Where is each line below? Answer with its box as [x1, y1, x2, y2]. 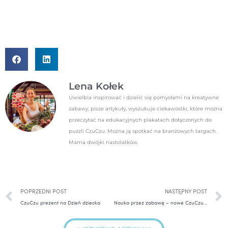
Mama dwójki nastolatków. [69, 139, 138, 146]
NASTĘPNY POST [165, 187, 207, 195]
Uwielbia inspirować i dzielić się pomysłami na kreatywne [69, 94, 219, 101]
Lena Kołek [69, 80, 124, 93]
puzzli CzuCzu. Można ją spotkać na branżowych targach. [69, 128, 217, 135]
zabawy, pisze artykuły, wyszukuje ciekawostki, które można [69, 105, 222, 112]
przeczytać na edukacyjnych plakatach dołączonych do [69, 117, 212, 124]
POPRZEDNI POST [20, 187, 67, 195]
